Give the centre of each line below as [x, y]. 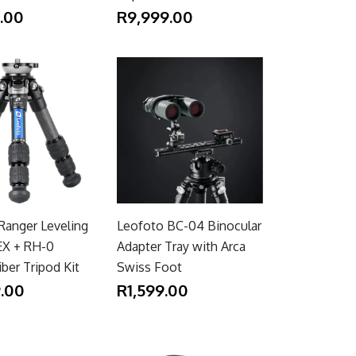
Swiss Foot [150, 267]
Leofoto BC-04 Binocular [190, 225]
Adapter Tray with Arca [182, 246]
